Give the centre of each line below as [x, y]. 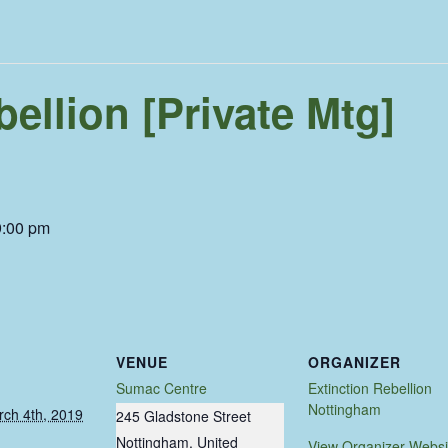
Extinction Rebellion [370, 387]
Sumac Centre [161, 387]
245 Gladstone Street [183, 415]
